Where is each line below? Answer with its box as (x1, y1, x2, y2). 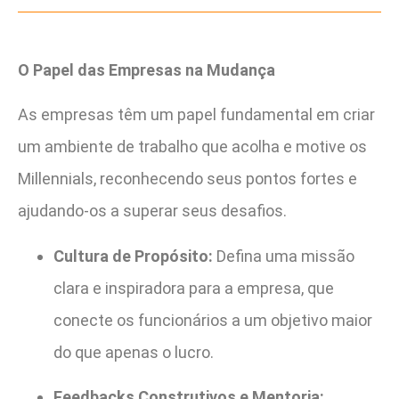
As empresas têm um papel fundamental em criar (18, 105, 375, 125)
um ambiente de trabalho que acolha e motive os (18, 137, 367, 157)
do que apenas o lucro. (53, 342, 214, 362)
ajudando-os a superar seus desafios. (18, 201, 287, 221)
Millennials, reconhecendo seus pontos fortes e (18, 169, 357, 189)
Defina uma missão (213, 246, 354, 265)
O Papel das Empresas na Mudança (18, 61, 275, 80)
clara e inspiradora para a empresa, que (53, 278, 334, 297)
